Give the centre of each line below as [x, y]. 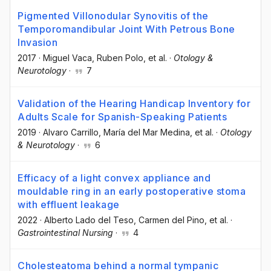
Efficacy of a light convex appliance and [114, 178]
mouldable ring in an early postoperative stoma [132, 191]
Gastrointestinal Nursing [65, 233]
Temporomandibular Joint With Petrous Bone [126, 29]
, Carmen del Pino [169, 220]
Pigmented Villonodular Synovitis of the [113, 15]
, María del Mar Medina [144, 132]
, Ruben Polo [118, 57]
